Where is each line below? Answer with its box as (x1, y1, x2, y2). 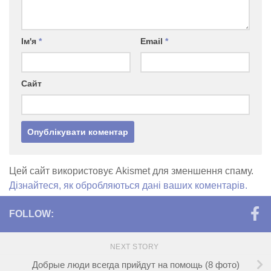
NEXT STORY (109, 243, 162, 252)
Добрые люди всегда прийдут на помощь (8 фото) (31, 259, 240, 270)
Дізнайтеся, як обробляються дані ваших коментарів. (9, 180, 247, 191)
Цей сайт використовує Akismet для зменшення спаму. (9, 166, 253, 177)
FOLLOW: (9, 209, 54, 220)
